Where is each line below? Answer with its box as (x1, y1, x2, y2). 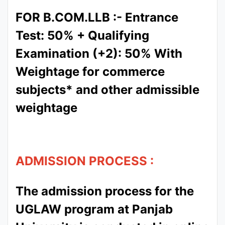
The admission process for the (16, 184, 194, 199)
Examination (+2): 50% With (16, 46, 182, 61)
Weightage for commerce (16, 64, 165, 79)
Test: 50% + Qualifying (16, 28, 149, 43)
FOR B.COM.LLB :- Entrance (16, 10, 178, 25)
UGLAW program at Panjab (16, 202, 173, 217)
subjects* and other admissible (16, 82, 199, 97)
